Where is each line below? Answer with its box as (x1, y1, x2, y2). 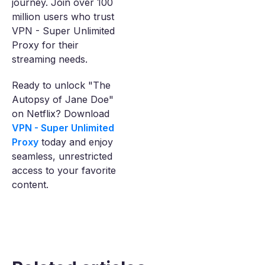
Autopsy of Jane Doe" (12, 93, 114, 106)
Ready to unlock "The (12, 79, 111, 92)
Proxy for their (12, 39, 79, 51)
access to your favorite (12, 164, 116, 177)
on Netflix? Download (12, 108, 109, 120)
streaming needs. (12, 53, 88, 66)
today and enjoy (38, 136, 113, 148)
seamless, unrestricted (12, 150, 112, 163)
